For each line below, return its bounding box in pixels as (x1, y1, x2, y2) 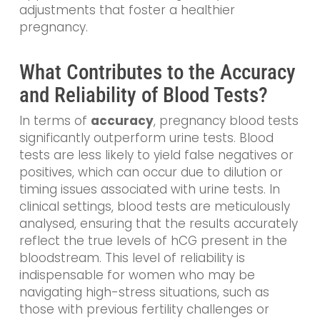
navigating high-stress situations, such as (19, 284, 269, 301)
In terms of (19, 112, 91, 130)
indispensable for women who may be (19, 266, 255, 284)
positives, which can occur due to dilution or (19, 164, 283, 181)
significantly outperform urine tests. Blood (19, 129, 274, 147)
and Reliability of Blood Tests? (19, 83, 268, 108)
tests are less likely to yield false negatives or (19, 146, 294, 164)
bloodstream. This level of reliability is (19, 249, 245, 267)
